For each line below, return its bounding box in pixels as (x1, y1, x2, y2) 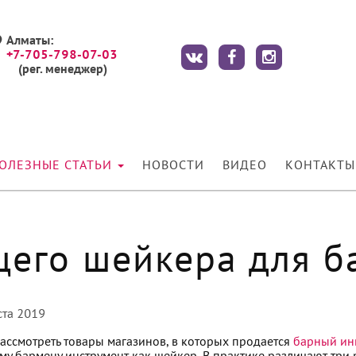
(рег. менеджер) (17, 64, 107, 75)
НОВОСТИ (142, 161, 204, 172)
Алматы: (6, 36, 54, 47)
